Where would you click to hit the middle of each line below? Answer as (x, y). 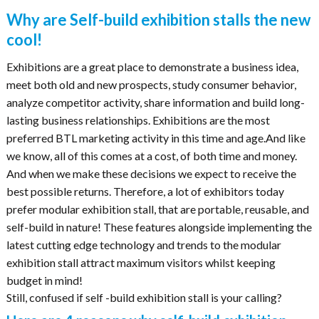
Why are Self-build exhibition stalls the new (158, 20)
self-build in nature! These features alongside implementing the (159, 227)
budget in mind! (45, 281)
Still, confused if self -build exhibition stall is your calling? (144, 298)
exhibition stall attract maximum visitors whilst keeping (141, 263)
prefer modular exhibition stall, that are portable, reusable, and (158, 209)
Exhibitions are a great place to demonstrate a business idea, (152, 67)
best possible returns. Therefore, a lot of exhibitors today (145, 192)
